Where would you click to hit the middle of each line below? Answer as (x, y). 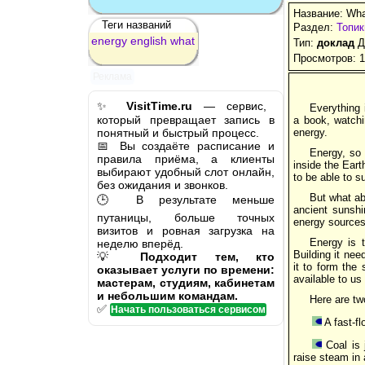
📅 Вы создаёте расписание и (186, 145)
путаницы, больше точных (186, 217)
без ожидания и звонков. (163, 185)
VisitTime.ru (159, 106)
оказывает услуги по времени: (186, 269)
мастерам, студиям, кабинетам (186, 282)
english (149, 40)
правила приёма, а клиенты (186, 158)
